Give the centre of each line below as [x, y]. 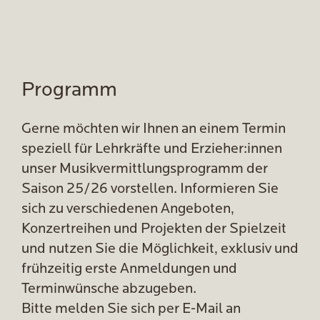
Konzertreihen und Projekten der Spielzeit [154, 229]
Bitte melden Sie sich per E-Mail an [131, 309]
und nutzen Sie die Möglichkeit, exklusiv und [160, 249]
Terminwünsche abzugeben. [109, 289]
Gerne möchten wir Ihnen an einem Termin [154, 129]
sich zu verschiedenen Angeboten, [128, 209]
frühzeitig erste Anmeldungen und [129, 269]
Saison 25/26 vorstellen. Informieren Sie [150, 189]
